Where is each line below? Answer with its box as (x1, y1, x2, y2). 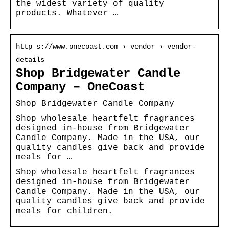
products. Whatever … (16, 8, 118, 18)
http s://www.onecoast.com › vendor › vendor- (16, 42, 196, 51)
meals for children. (16, 206, 113, 216)
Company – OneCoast (16, 80, 145, 94)
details (16, 55, 44, 64)
